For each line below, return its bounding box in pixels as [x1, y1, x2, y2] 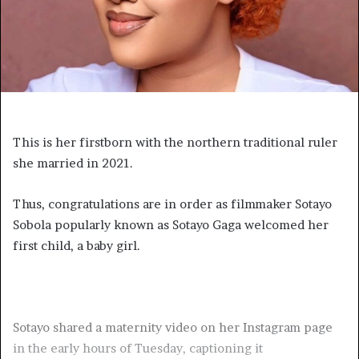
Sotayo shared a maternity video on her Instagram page [13, 320, 333, 335]
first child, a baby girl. [13, 238, 140, 253]
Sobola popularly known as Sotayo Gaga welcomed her [13, 217, 329, 232]
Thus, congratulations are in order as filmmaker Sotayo [13, 196, 332, 212]
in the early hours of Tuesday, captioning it [13, 341, 263, 356]
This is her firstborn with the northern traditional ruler [13, 135, 337, 150]
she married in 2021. [13, 155, 133, 171]
